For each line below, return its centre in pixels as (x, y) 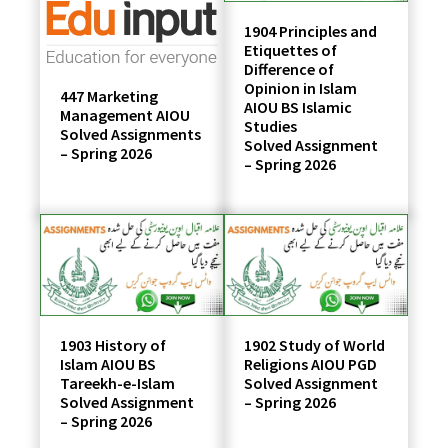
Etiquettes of (290, 49)
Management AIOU (125, 114)
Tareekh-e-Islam (118, 382)
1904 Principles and (310, 30)
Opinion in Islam (300, 87)
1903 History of (113, 344)
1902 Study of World (314, 344)
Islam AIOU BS (108, 363)
